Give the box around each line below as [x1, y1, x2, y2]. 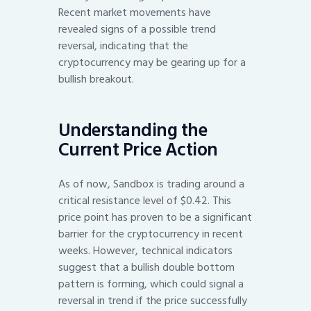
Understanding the [58, 115, 208, 145]
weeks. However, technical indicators [58, 242, 233, 260]
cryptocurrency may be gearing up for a [58, 53, 246, 72]
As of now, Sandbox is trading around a [58, 175, 244, 194]
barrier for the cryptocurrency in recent [58, 225, 243, 244]
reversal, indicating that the [58, 37, 188, 56]
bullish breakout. [58, 70, 134, 89]
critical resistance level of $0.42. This [58, 192, 231, 210]
